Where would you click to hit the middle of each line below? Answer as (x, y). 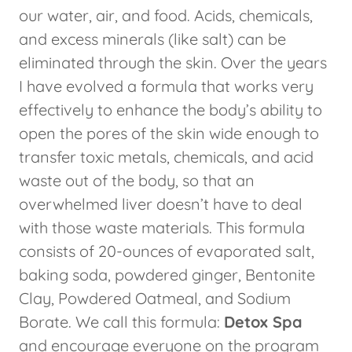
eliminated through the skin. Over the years (173, 63)
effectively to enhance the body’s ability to (170, 110)
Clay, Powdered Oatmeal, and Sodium (155, 299)
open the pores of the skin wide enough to (169, 134)
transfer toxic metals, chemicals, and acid (166, 157)
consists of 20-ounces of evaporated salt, (167, 251)
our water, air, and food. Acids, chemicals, (166, 16)
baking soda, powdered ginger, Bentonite (167, 275)
